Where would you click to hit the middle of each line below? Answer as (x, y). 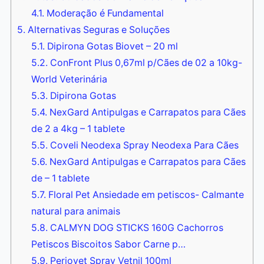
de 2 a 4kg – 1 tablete (78, 129)
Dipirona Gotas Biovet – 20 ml (111, 47)
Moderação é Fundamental (104, 14)
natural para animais (75, 212)
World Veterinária (69, 80)
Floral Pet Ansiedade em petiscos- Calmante (145, 195)
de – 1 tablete (60, 179)
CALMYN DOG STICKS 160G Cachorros (135, 228)
